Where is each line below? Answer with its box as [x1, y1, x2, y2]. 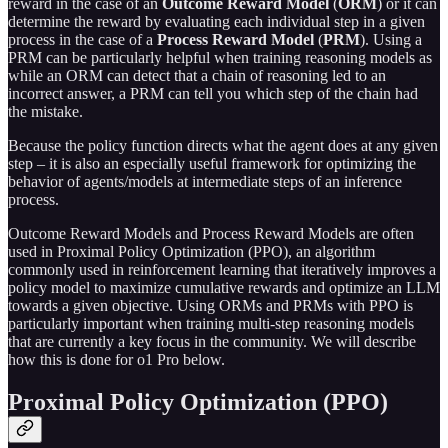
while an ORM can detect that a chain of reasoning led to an [8, 67, 386, 85]
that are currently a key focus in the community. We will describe [8, 333, 416, 351]
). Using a [360, 31, 422, 49]
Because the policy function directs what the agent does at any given [8, 137, 438, 155]
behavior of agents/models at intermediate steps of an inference [8, 173, 402, 191]
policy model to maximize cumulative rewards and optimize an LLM [8, 279, 440, 297]
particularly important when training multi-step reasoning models [8, 315, 414, 333]
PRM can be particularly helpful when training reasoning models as [8, 49, 432, 67]
